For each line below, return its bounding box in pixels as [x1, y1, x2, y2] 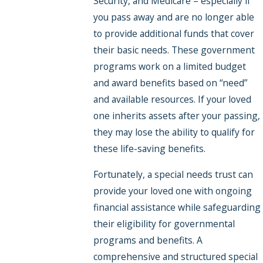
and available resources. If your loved [93, 93, 251, 106]
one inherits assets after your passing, [93, 109, 260, 123]
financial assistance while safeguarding [93, 200, 261, 214]
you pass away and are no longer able [93, 11, 254, 24]
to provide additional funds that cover [93, 27, 254, 41]
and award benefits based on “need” [93, 76, 247, 90]
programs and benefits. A [93, 233, 203, 247]
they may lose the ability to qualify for [93, 126, 255, 139]
